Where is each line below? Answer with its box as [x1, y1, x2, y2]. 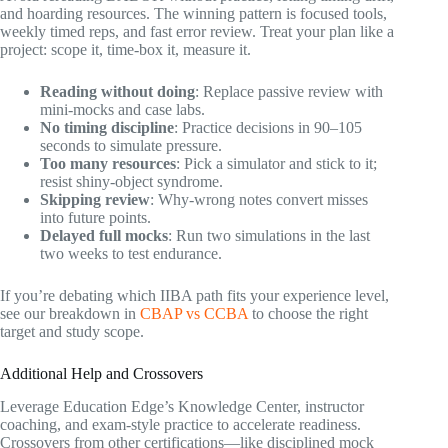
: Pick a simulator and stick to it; [176, 155, 377, 173]
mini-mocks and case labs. [40, 101, 205, 119]
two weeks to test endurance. [40, 245, 222, 263]
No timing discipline [40, 119, 174, 137]
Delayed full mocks [40, 227, 168, 245]
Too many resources [40, 155, 176, 173]
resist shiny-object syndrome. [40, 173, 223, 191]
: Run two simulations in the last [168, 227, 370, 245]
